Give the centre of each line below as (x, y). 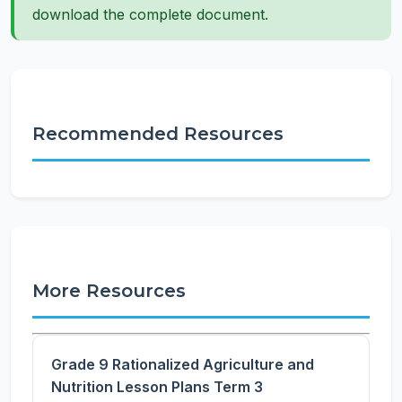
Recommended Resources (158, 134)
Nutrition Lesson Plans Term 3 (157, 387)
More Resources (109, 291)
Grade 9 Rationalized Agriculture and (183, 364)
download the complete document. (150, 14)
